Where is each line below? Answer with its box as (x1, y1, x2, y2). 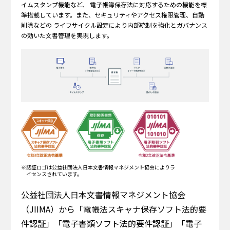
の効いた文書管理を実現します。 (21, 30, 113, 40)
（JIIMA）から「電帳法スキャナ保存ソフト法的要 (21, 203, 206, 216)
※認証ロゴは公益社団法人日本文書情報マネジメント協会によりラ (21, 163, 175, 171)
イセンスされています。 (26, 170, 82, 178)
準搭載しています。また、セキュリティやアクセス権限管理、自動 (21, 10, 204, 19)
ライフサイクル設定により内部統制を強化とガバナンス (52, 20, 207, 29)
